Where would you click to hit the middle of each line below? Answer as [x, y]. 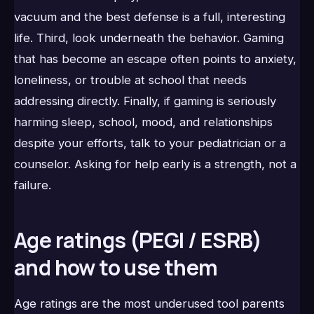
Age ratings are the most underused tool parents [149, 304]
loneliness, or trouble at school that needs [130, 80]
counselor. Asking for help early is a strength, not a [155, 164]
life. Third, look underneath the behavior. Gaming [149, 37]
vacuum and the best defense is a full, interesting [150, 16]
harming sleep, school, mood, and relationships [143, 122]
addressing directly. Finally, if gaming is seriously [145, 101]
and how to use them [116, 267]
